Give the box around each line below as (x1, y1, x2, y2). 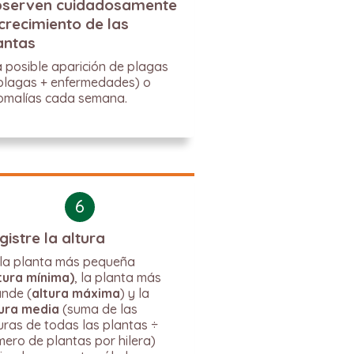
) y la (119, 285, 149, 301)
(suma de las (58, 301, 137, 317)
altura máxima (31, 285, 120, 301)
